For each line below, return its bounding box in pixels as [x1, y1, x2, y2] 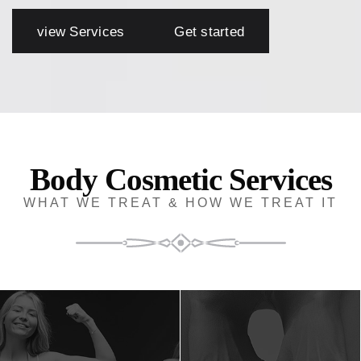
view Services [37, 24, 125, 39]
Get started [174, 24, 244, 39]
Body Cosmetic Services [29, 162, 332, 197]
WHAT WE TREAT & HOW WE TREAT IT [23, 196, 338, 210]
